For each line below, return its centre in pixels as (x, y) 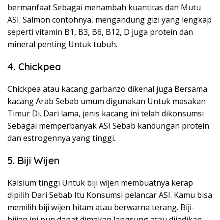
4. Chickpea (34, 67)
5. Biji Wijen (33, 160)
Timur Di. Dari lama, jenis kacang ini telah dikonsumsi (106, 113)
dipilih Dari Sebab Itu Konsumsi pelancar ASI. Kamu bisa (110, 195)
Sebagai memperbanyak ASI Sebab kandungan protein (108, 126)
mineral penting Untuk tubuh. (62, 44)
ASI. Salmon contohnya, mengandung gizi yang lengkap (110, 20)
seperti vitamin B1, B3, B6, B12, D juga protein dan (100, 32)
